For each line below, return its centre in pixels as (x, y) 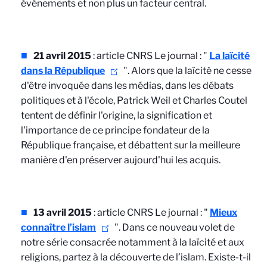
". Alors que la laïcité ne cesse (187, 71)
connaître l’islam (58, 227)
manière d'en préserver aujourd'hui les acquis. (121, 160)
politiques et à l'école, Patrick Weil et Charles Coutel (134, 100)
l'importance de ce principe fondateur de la (115, 130)
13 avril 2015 (63, 212)
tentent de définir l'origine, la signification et (117, 115)
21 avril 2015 (62, 56)
